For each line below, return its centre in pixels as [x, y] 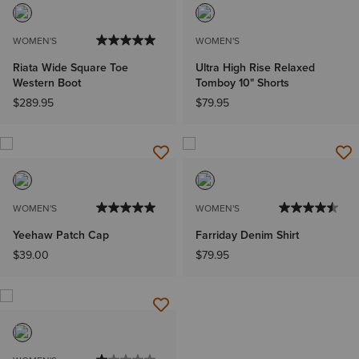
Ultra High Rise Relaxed [255, 68]
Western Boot [47, 83]
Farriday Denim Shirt [247, 235]
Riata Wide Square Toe [71, 68]
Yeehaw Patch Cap [61, 235]
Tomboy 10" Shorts [242, 83]
